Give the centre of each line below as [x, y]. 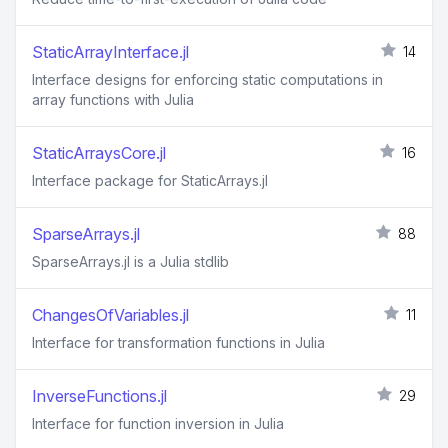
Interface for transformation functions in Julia [178, 342]
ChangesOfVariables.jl [110, 315]
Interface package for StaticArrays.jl [150, 180]
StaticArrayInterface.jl [110, 52]
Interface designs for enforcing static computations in [207, 79]
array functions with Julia [113, 99]
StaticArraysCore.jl [99, 153]
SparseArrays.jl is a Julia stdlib [130, 261]
